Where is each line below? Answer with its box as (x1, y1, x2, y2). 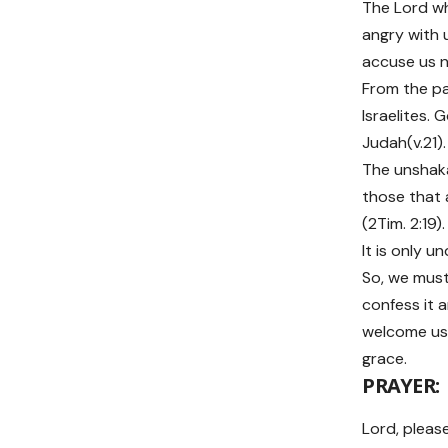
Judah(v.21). (362, 132, 446, 154)
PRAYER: (362, 372, 440, 400)
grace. (362, 348, 407, 370)
